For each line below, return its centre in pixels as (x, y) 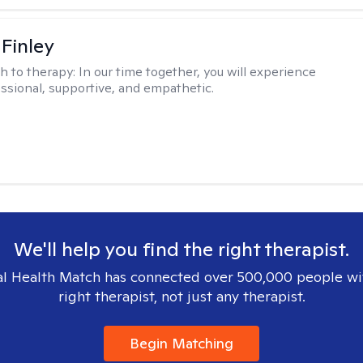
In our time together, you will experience (198, 72)
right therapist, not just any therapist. (181, 296)
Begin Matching (181, 343)
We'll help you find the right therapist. (181, 249)
